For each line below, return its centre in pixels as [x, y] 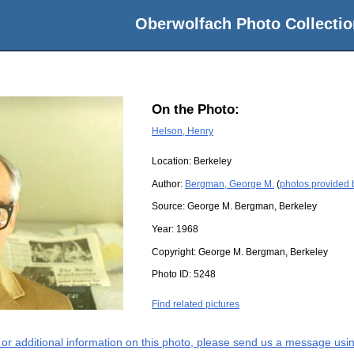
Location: [173, 162]
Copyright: [175, 252]
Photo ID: [173, 275]
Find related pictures [196, 305]
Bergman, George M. [230, 184]
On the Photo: [196, 110]
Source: [169, 207]
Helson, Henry [183, 131]
